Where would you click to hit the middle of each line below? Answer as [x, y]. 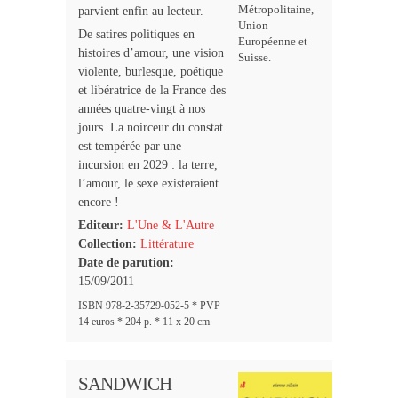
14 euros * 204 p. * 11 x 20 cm [144, 321]
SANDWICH [125, 383]
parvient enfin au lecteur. [141, 11]
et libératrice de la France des [152, 90]
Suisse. [255, 57]
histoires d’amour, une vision [151, 52]
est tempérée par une [130, 146]
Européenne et [273, 41]
